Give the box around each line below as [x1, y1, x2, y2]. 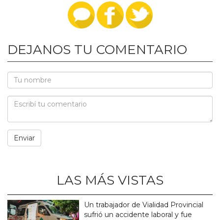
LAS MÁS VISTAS [56, 172, 164, 189]
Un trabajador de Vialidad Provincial [84, 200, 204, 210]
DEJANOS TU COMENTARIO [7, 42, 187, 58]
